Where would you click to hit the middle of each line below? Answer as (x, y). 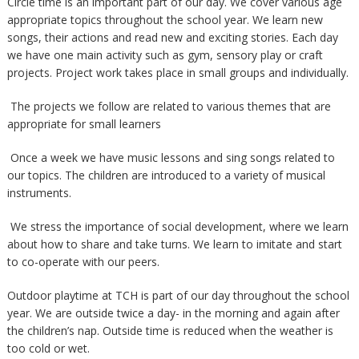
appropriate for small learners (84, 124)
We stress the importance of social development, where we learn (177, 227)
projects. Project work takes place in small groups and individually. (177, 73)
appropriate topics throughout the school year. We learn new (165, 20)
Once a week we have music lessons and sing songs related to (171, 158)
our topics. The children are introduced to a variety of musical (166, 175)
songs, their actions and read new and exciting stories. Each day (172, 38)
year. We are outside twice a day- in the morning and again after (173, 313)
